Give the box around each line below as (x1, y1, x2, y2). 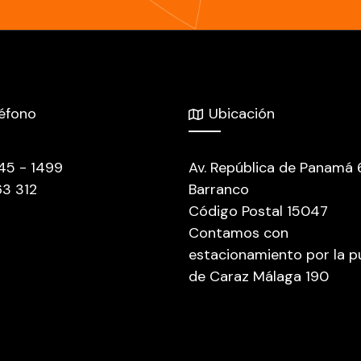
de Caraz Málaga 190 (189, 267, 329, 287)
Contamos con (189, 223, 288, 243)
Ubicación (209, 104, 275, 124)
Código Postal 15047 (189, 201, 328, 222)
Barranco (189, 180, 249, 200)
